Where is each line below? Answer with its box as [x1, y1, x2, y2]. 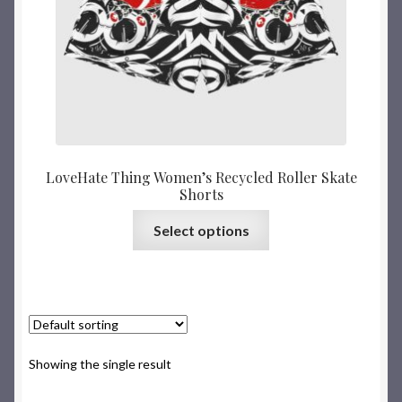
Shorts [179, 184, 223, 204]
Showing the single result [29, 356, 171, 372]
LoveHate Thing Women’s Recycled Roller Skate [45, 167, 357, 187]
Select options [153, 222, 249, 240]
